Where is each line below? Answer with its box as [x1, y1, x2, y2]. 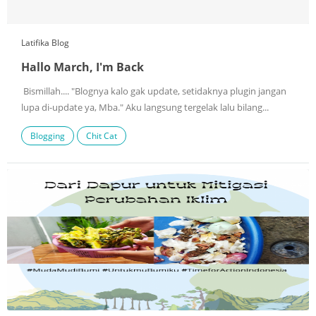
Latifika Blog [21, 37, 69, 49]
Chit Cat [86, 130, 117, 142]
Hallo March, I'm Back [21, 59, 144, 75]
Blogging [30, 130, 65, 142]
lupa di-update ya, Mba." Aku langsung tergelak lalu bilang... [21, 102, 269, 114]
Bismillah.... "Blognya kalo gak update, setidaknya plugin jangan [21, 85, 286, 98]
